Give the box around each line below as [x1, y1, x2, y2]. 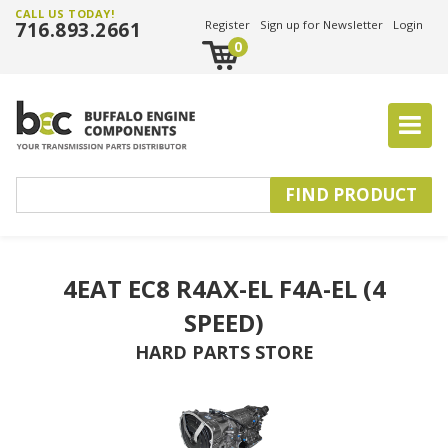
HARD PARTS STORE [134, 340, 314, 364]
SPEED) [184, 306, 264, 339]
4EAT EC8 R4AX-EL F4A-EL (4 [62, 272, 386, 305]
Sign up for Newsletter [259, 17, 383, 32]
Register [204, 17, 250, 32]
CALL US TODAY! [15, 6, 114, 21]
